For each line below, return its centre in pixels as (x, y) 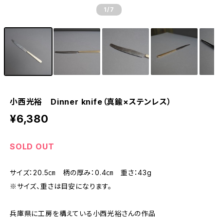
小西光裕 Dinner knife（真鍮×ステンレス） (91, 102)
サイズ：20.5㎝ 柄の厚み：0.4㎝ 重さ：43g (84, 173)
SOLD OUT (32, 146)
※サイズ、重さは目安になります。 (61, 186)
